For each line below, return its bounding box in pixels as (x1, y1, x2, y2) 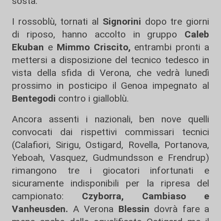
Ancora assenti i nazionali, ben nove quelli (12, 113, 209, 125)
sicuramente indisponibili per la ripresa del (12, 178, 209, 189)
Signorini (102, 16, 141, 28)
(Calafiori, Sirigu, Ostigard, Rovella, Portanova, (12, 139, 209, 151)
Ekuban (12, 41, 44, 53)
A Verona (68, 203, 118, 215)
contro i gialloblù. (56, 93, 129, 105)
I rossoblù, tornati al (12, 16, 103, 28)
